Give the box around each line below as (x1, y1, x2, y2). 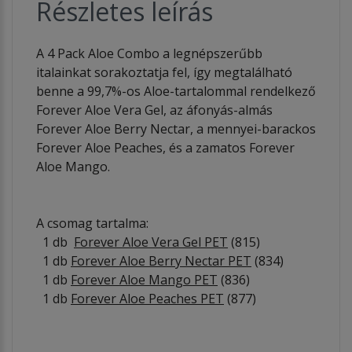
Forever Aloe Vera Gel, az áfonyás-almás (36, 101, 273, 119)
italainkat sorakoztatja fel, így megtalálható (36, 63, 292, 81)
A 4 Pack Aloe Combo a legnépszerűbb (36, 44, 262, 62)
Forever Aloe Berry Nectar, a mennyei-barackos (36, 119, 316, 137)
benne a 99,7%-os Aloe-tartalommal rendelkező (36, 82, 316, 100)
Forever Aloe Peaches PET (71, 289, 224, 307)
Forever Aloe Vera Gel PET (74, 233, 228, 251)
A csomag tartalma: (36, 214, 148, 232)
